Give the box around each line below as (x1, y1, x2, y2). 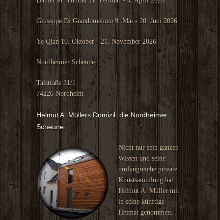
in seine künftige (118, 198, 165, 205)
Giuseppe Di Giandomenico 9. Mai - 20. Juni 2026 (36, 17, 177, 25)
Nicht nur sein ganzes (118, 144, 178, 151)
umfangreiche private (118, 165, 177, 173)
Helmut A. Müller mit (118, 187, 179, 194)
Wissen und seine (118, 155, 165, 162)
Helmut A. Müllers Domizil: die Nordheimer (36, 111, 167, 119)
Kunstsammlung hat (118, 176, 173, 184)
